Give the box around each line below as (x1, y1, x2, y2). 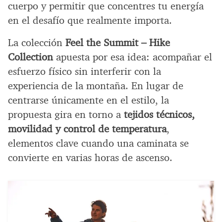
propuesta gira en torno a (8, 108, 124, 121)
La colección (8, 36, 65, 50)
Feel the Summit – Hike (65, 36, 170, 50)
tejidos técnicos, (124, 108, 195, 121)
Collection (8, 51, 53, 64)
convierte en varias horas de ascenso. (8, 151, 172, 165)
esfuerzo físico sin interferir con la (8, 65, 161, 78)
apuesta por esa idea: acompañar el (53, 51, 212, 64)
